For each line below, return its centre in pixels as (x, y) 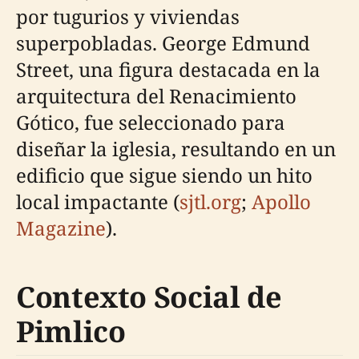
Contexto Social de (149, 296)
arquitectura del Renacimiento (156, 95)
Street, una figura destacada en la (168, 69)
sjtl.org (210, 201)
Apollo (281, 201)
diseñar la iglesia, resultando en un (176, 148)
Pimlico (71, 331)
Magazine (61, 228)
